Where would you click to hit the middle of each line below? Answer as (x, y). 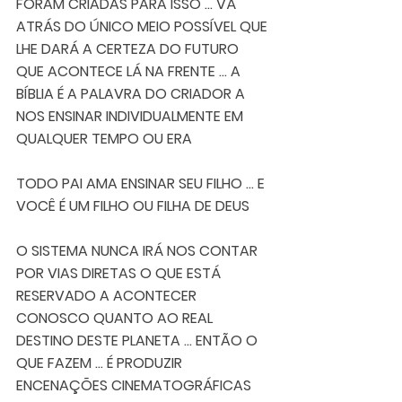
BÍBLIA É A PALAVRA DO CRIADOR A (132, 93)
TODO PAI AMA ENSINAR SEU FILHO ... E (142, 183)
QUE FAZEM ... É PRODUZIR (101, 363)
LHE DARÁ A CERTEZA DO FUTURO (129, 48)
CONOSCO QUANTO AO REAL (116, 318)
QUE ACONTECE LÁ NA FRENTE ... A (130, 71)
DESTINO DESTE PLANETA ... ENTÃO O (139, 340)
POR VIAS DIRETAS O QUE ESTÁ (120, 273)
